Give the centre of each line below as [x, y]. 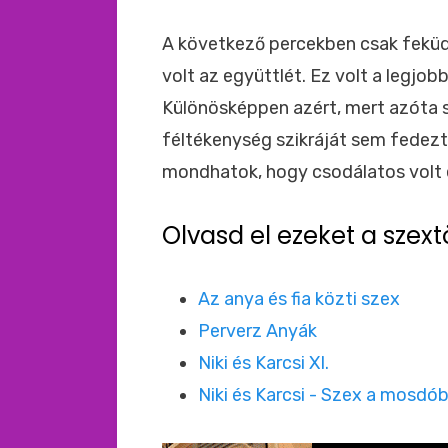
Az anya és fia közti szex [299, 299]
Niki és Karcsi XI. [263, 363]
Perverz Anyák [257, 331]
